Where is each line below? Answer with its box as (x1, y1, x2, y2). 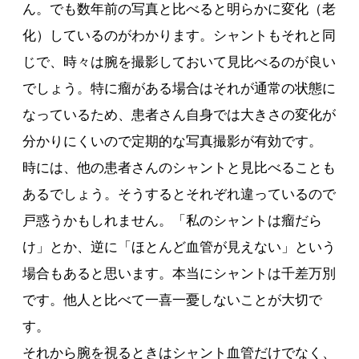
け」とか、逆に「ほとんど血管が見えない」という (22, 240, 337, 256)
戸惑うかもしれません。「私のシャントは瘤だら (22, 213, 323, 229)
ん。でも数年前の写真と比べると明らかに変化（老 (22, 2, 337, 18)
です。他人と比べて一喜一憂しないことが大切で (22, 292, 323, 309)
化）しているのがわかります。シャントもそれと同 (22, 28, 337, 44)
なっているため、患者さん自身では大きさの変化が (22, 107, 337, 123)
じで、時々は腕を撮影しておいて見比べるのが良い (22, 54, 337, 71)
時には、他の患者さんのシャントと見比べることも (22, 160, 337, 176)
